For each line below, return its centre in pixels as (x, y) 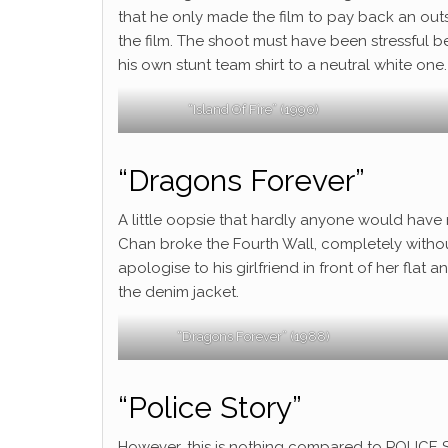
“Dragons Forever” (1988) (254, 336)
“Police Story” (210, 407)
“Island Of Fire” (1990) (254, 109)
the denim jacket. (178, 292)
